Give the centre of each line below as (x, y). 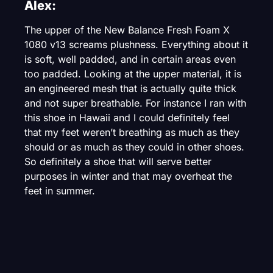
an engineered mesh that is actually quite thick (130, 89)
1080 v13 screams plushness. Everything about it (136, 45)
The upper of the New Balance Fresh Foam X (127, 30)
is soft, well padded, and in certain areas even (130, 59)
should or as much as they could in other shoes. (134, 147)
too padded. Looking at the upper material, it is (133, 74)
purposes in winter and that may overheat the (128, 176)
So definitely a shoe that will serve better (118, 162)
